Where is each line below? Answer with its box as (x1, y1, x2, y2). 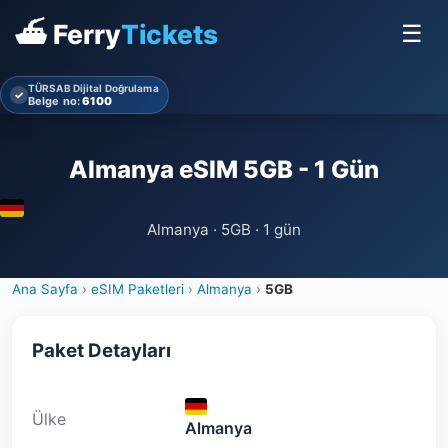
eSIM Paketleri (91, 281, 184, 297)
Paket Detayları (32, 339, 171, 362)
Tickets (121, 17, 218, 50)
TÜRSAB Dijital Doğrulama (28, 82, 159, 94)
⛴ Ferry (14, 17, 121, 50)
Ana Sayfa (12, 281, 78, 297)
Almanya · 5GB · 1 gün (147, 220, 301, 239)
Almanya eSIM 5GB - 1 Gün (69, 155, 379, 184)
